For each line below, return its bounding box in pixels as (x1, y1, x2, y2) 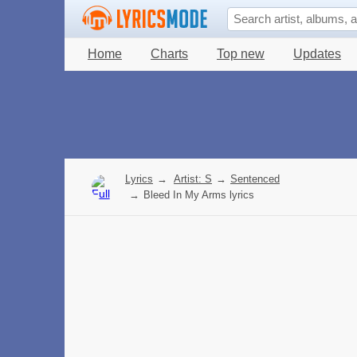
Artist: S (174, 173, 212, 185)
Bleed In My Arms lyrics (143, 189, 254, 201)
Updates (293, 47, 341, 61)
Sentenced (230, 173, 280, 185)
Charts (151, 47, 188, 61)
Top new (217, 47, 265, 61)
